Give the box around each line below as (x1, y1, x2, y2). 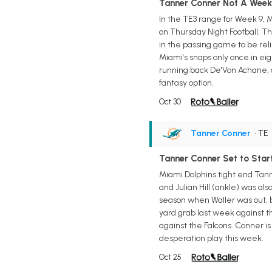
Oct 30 (158, 97, 181, 106)
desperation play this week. (158, 233, 263, 243)
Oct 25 (158, 252, 182, 262)
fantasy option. (158, 77, 214, 88)
